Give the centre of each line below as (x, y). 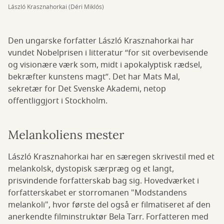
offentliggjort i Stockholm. (58, 101)
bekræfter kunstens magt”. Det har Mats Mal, (94, 77)
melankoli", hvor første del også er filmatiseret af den (109, 205)
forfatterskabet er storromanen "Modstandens (97, 193)
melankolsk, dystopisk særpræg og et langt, (91, 169)
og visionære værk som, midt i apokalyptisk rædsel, (105, 65)
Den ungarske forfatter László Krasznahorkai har (101, 41)
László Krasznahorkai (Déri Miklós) (56, 7)
